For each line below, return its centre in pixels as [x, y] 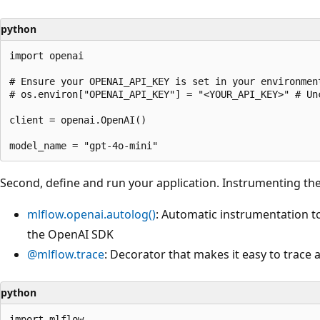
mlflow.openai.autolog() [91, 214]
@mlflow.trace [66, 254]
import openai [46, 55]
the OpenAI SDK [70, 234]
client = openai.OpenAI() [78, 120]
